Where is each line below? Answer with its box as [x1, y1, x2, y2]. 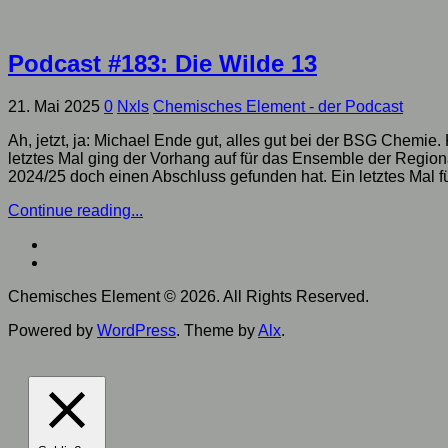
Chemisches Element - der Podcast [153, 98, 403, 116]
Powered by [8, 322, 97, 340]
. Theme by [176, 322, 258, 340]
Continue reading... [8, 202, 143, 220]
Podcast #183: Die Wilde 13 [8, 50, 317, 78]
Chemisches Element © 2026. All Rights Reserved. [8, 288, 369, 306]
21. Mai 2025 [8, 98, 100, 116]
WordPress [97, 322, 176, 340]
